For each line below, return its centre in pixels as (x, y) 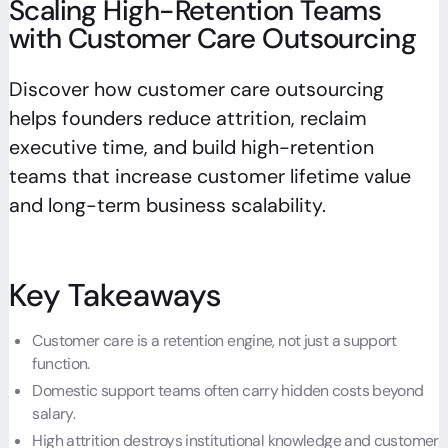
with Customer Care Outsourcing (212, 38)
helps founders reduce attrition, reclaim (187, 117)
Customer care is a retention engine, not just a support (214, 341)
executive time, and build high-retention (191, 146)
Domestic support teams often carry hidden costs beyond (228, 391)
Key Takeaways (114, 295)
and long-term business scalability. (167, 204)
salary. (54, 414)
